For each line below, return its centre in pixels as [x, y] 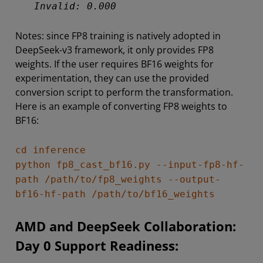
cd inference [50, 150]
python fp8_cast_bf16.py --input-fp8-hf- [130, 165]
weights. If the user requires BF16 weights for [114, 64]
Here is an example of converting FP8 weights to [121, 106]
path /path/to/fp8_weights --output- [118, 179]
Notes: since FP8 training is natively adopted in [118, 36]
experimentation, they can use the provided [112, 78]
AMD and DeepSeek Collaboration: [126, 226]
